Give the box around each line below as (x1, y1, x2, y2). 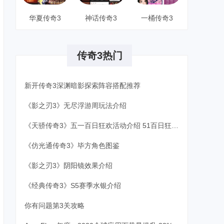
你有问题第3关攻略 (24, 201, 84, 209)
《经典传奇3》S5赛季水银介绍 (24, 181, 121, 189)
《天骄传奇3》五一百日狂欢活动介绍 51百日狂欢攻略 (171, 121, 178, 129)
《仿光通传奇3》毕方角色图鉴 (24, 141, 119, 149)
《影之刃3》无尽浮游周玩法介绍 (24, 101, 126, 109)
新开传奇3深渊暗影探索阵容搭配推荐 (24, 81, 140, 89)
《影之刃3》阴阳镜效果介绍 (24, 161, 112, 169)
